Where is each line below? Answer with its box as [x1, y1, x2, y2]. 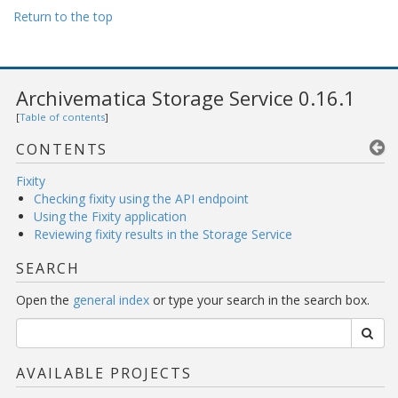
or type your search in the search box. [149, 291, 370, 309]
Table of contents [20, 110, 105, 124]
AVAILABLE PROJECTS [16, 363, 192, 384]
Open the [16, 291, 73, 309]
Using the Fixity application [34, 208, 187, 226]
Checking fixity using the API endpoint [34, 190, 249, 208]
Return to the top [13, 8, 113, 26]
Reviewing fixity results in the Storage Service [34, 226, 292, 243]
